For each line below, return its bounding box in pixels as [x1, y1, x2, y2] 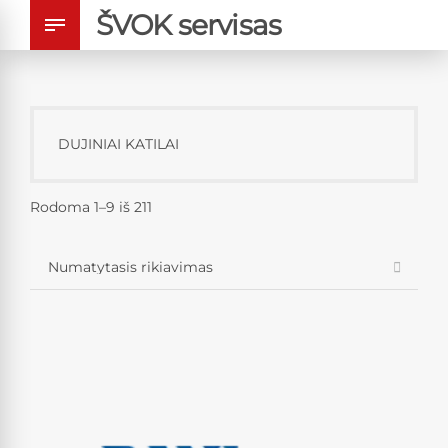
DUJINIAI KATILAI [58, 135, 179, 153]
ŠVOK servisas [96, 8, 282, 42]
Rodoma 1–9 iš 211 [30, 198, 152, 216]
